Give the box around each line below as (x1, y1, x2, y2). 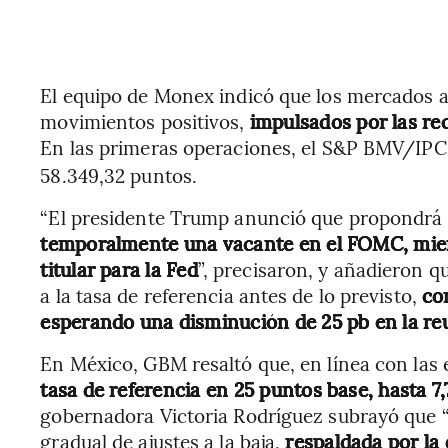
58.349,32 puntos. (40, 162, 198, 188)
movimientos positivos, (40, 108, 250, 134)
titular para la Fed (40, 256, 198, 282)
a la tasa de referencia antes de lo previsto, (40, 282, 422, 308)
